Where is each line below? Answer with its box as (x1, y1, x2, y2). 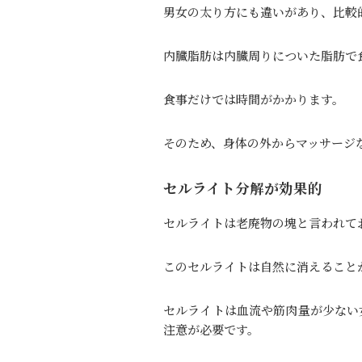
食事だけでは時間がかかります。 (163, 90, 344, 107)
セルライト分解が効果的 (163, 177, 322, 198)
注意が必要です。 (163, 321, 259, 339)
